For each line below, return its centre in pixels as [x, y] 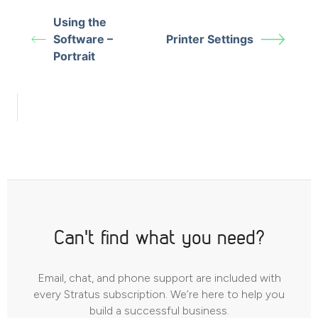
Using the [80, 22]
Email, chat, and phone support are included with [159, 278]
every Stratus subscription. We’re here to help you [159, 294]
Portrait [75, 56]
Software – [83, 39]
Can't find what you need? [159, 237]
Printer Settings [210, 39]
